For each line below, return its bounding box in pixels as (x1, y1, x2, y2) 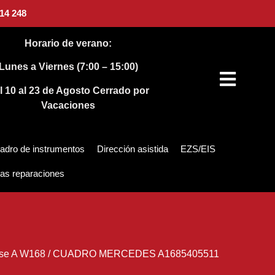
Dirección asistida (97, 144, 168, 155)
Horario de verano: (25, 38, 112, 48)
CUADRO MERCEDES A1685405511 (52, 249, 219, 260)
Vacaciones (41, 99, 96, 110)
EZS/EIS (180, 144, 215, 155)
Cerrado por (93, 85, 150, 96)
